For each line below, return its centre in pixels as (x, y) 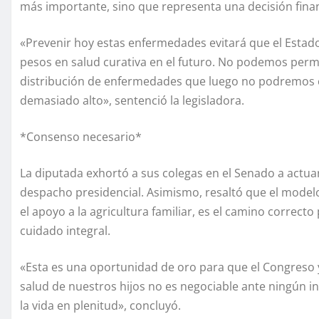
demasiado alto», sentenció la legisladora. (132, 101)
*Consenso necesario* (81, 137)
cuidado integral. (65, 231)
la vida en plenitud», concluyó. (100, 306)
